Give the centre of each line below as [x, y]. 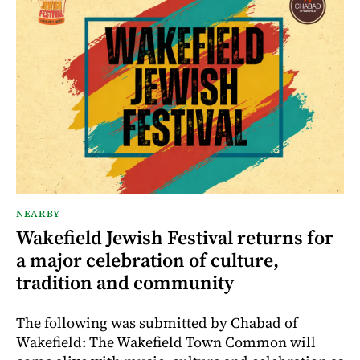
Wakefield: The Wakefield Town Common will [166, 342]
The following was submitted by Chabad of [157, 322]
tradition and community [125, 282]
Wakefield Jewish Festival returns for [175, 237]
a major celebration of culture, [147, 260]
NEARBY [38, 213]
